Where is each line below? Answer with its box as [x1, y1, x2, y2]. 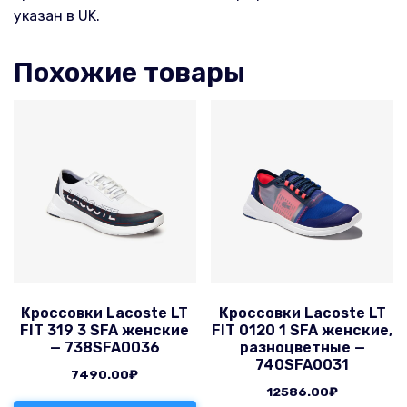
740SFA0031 [255, 356, 350, 374]
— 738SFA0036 [49, 339, 160, 357]
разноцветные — [239, 339, 365, 357]
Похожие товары [14, 55, 245, 89]
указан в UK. [14, 6, 100, 25]
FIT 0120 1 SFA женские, [212, 322, 393, 340]
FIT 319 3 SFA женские [20, 322, 190, 340]
